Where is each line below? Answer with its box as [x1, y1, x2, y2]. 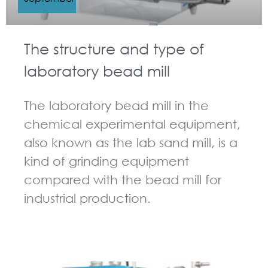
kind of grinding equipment [24, 154, 189, 168]
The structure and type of [24, 39, 204, 57]
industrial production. [24, 191, 151, 205]
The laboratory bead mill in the [24, 98, 209, 112]
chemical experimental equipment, [24, 117, 240, 131]
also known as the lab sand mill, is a [24, 135, 237, 150]
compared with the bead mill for [24, 172, 221, 187]
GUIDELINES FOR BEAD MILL [26, 243, 151, 257]
